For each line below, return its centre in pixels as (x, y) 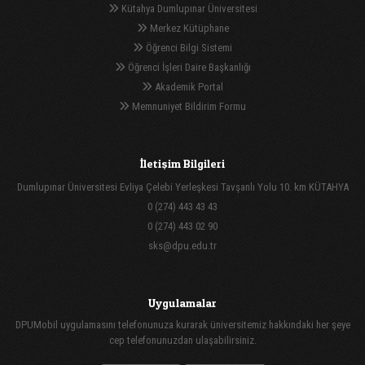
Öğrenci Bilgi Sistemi (188, 47)
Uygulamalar (182, 302)
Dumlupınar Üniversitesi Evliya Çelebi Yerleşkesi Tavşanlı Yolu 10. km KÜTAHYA (182, 187)
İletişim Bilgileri (182, 163)
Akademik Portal (188, 86)
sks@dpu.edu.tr (182, 245)
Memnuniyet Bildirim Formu (188, 106)
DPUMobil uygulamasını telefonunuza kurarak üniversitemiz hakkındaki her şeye (182, 324)
